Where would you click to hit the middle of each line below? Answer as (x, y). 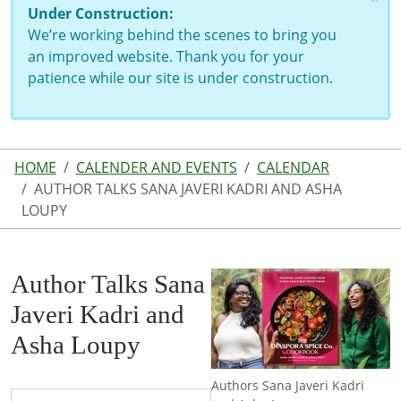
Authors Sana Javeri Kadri (288, 385)
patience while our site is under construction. (180, 78)
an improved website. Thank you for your (166, 56)
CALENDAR (293, 167)
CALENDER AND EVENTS (157, 167)
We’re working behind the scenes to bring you (182, 35)
